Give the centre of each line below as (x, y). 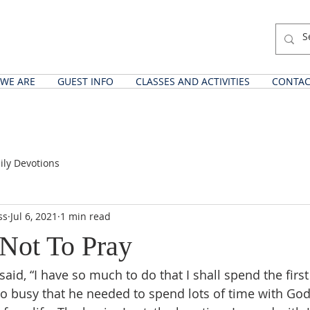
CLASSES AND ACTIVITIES (193, 81)
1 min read (85, 216)
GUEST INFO (85, 81)
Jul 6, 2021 (34, 216)
